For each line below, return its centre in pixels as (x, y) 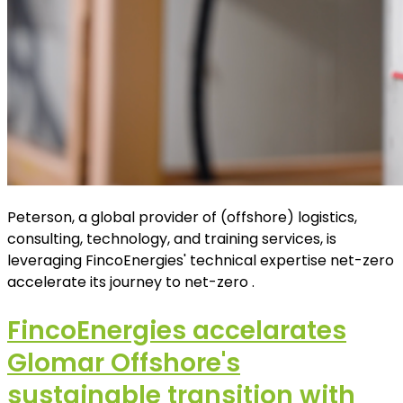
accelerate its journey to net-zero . (131, 282)
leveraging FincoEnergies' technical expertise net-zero (201, 261)
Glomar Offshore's (124, 363)
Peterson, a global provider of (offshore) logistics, (182, 218)
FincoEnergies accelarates (177, 330)
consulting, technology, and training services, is (172, 239)
